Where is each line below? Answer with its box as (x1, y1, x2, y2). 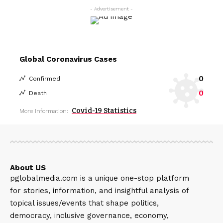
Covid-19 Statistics (72, 106, 136, 115)
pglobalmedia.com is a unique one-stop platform (10, 173, 189, 183)
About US (10, 163, 46, 172)
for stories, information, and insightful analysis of (10, 186, 189, 195)
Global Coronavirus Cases (19, 54, 117, 64)
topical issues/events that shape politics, (10, 198, 159, 208)
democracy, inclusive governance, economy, (10, 211, 169, 220)
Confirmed (29, 75, 60, 82)
